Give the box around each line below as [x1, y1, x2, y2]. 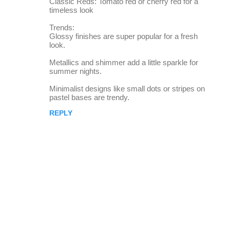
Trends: [49, 23, 74, 32]
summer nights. [49, 67, 102, 75]
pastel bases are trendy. [49, 93, 129, 102]
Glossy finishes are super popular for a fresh [49, 32, 198, 41]
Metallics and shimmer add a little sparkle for [49, 58, 198, 67]
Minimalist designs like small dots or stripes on [49, 84, 205, 93]
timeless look [49, 6, 93, 14]
